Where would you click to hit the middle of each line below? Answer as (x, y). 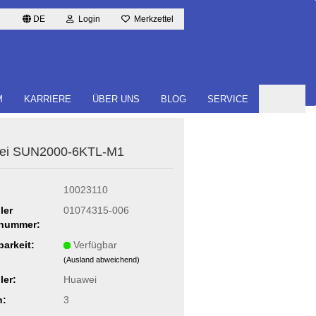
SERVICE (228, 99)
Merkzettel (152, 19)
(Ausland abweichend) (101, 259)
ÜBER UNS (116, 99)
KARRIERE (48, 99)
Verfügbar (95, 244)
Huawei (80, 279)
